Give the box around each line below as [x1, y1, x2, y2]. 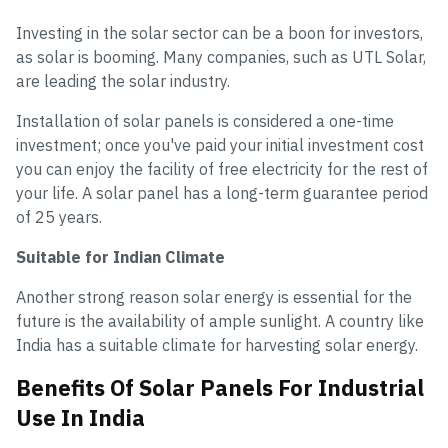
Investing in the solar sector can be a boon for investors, [16, 23, 423, 43]
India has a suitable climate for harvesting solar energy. [16, 335, 418, 355]
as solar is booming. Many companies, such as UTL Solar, [16, 47, 426, 67]
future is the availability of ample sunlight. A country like [16, 311, 424, 331]
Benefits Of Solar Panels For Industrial [16, 373, 424, 402]
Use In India [16, 403, 145, 432]
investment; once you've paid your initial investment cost [16, 135, 424, 155]
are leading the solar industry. [16, 71, 230, 91]
